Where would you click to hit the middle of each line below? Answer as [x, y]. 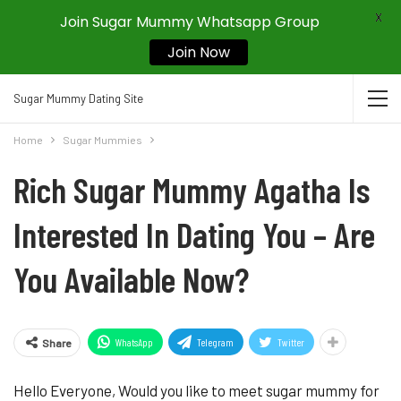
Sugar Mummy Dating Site [78, 98]
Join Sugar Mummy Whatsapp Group [189, 22]
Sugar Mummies [102, 140]
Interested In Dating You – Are [194, 234]
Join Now [198, 52]
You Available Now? [131, 279]
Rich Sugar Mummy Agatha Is [192, 189]
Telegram [215, 342]
